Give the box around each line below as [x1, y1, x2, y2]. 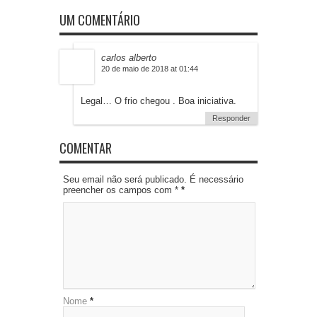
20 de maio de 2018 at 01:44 [101, 64, 198, 73]
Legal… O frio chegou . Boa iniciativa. [81, 95, 236, 106]
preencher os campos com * [63, 184, 181, 195]
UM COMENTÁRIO [59, 10, 140, 29]
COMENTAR [59, 138, 112, 157]
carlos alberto [101, 52, 156, 63]
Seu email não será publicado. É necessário [63, 173, 243, 185]
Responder [212, 113, 250, 122]
